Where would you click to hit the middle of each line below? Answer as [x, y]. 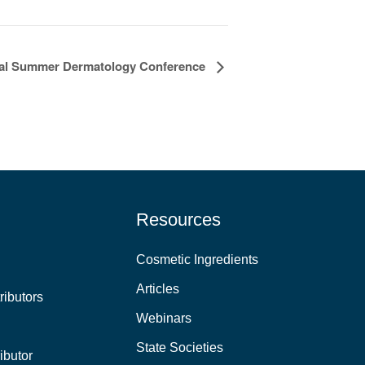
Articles [157, 289]
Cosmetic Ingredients [197, 260]
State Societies [179, 348]
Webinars [163, 319]
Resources [178, 220]
